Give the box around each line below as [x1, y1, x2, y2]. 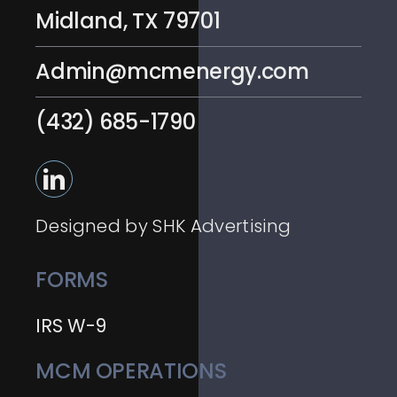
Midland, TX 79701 [35, 5, 221, 35]
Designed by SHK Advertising [35, 213, 292, 238]
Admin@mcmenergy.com [35, 56, 309, 86]
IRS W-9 [35, 312, 107, 339]
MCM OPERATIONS [35, 355, 227, 385]
